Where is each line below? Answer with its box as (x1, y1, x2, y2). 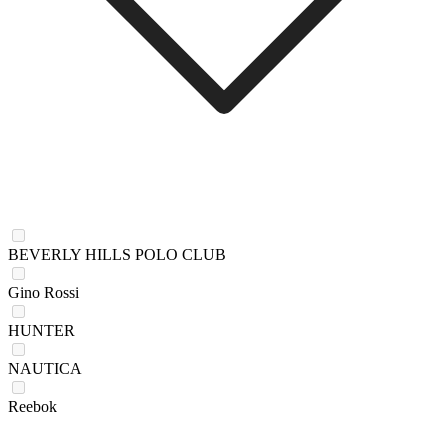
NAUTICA (8, 359, 82, 377)
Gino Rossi (8, 283, 79, 301)
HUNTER (8, 321, 75, 339)
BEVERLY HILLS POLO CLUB (8, 245, 226, 263)
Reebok (8, 397, 57, 415)
